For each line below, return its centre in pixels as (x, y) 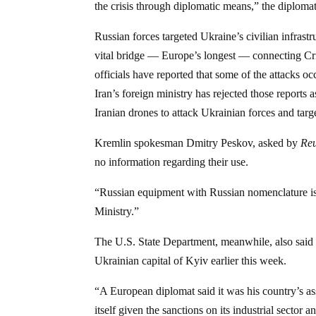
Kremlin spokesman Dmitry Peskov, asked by (198, 142)
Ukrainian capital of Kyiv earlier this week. (191, 260)
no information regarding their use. (172, 162)
